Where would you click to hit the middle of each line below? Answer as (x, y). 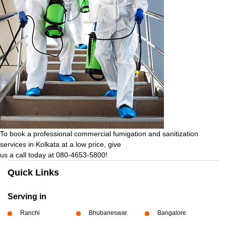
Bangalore (172, 213)
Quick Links (33, 172)
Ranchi (30, 213)
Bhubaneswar (108, 213)
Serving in (27, 196)
